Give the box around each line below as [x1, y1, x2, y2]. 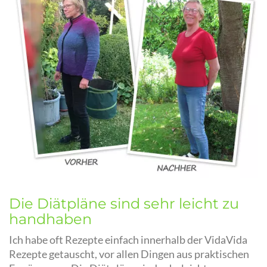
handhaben [9, 210, 92, 228]
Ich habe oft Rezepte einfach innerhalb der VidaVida [9, 234, 247, 247]
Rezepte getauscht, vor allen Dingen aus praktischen [9, 248, 249, 261]
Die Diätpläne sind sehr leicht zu [9, 195, 239, 213]
